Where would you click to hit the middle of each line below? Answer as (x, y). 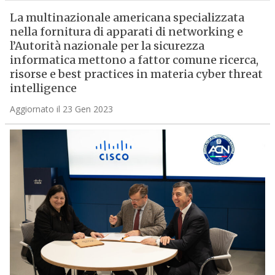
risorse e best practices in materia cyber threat (136, 74)
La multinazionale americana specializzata (127, 18)
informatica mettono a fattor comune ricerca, (134, 60)
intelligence (43, 88)
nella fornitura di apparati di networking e (126, 32)
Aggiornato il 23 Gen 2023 (61, 109)
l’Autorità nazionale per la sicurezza (107, 46)
